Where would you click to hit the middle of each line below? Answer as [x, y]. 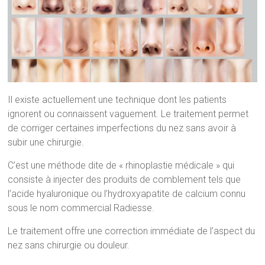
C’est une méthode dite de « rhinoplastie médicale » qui [121, 165]
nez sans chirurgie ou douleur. [69, 245]
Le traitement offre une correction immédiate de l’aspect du [132, 231]
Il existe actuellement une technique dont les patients [117, 99]
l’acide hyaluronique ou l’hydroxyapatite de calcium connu [127, 193]
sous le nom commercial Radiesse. [81, 208]
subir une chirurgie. [46, 142]
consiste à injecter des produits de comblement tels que [125, 179]
